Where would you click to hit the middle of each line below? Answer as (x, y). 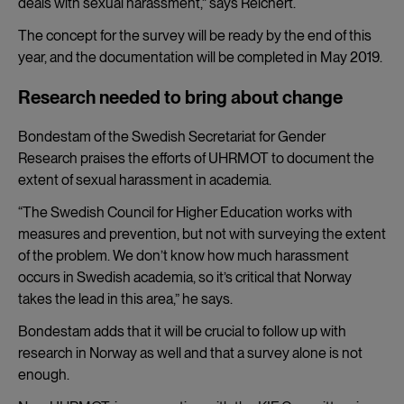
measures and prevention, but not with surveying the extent (202, 234)
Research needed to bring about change (180, 97)
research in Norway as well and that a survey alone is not (190, 353)
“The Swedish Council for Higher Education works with (185, 212)
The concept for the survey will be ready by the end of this (195, 35)
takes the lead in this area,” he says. (125, 298)
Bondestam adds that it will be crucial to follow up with (182, 331)
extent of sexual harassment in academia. (145, 179)
